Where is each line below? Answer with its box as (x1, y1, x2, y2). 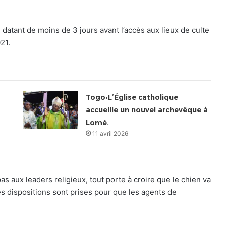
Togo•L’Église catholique (86, 92, 179, 102)
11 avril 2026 (92, 129, 129, 137)
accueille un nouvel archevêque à (86, 105, 208, 115)
